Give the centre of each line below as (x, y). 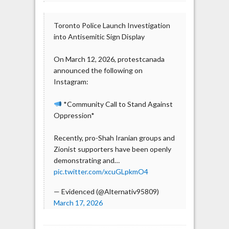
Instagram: (71, 81)
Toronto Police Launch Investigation (112, 25)
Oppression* (74, 115)
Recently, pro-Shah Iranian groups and (114, 138)
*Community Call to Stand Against (117, 104)
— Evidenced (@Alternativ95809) (106, 192)
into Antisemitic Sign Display (99, 36)
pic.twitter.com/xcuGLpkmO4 (101, 171)
